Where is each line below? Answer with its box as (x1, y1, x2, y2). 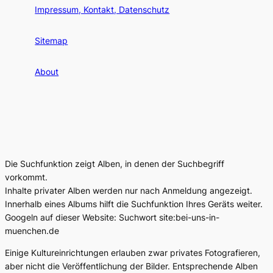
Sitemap (35, 35, 68, 46)
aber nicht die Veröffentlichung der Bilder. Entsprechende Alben (5, 261, 258, 272)
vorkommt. (5, 171, 48, 182)
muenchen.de (5, 225, 59, 236)
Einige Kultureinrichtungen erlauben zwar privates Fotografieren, (5, 247, 260, 258)
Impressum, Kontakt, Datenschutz (35, 4, 170, 15)
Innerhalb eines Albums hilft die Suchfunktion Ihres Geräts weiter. (5, 198, 263, 209)
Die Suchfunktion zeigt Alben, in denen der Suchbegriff (5, 158, 224, 169)
